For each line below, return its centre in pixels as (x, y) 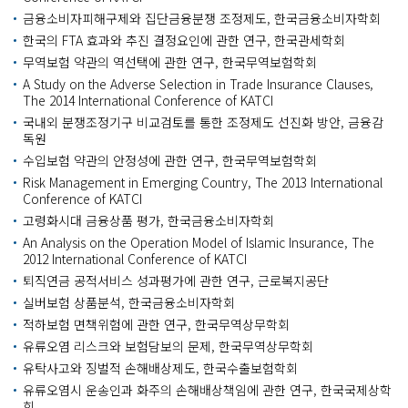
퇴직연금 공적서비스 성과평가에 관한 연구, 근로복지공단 (176, 280)
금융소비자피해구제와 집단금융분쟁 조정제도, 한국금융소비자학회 (202, 18)
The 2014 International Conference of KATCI (148, 100)
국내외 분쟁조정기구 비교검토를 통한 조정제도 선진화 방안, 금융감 (203, 122)
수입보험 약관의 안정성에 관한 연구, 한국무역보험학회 (170, 160)
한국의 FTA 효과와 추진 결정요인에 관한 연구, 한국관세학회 (184, 40)
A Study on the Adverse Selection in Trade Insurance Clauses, (198, 84)
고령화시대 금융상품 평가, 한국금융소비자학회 (148, 220)
